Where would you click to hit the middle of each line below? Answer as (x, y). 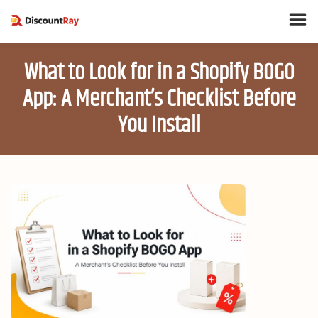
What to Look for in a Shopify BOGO (159, 73)
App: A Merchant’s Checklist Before (159, 99)
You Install (159, 125)
